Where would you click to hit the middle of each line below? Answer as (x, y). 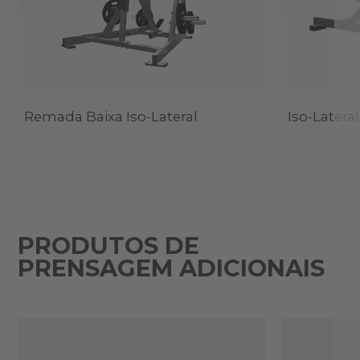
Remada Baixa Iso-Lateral (110, 117)
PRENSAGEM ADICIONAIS (171, 268)
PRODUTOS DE (108, 246)
